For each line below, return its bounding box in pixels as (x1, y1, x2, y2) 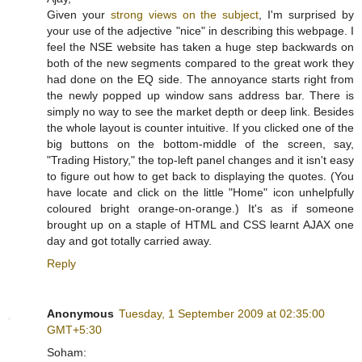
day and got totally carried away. (47, 234, 212, 248)
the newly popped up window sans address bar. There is (47, 89, 354, 103)
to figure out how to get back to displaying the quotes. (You (47, 170, 354, 183)
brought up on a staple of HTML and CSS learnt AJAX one (47, 218, 354, 232)
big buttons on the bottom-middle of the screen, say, (47, 137, 354, 151)
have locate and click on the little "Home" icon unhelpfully (47, 186, 354, 200)
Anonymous (47, 307, 114, 321)
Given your (47, 8, 111, 22)
